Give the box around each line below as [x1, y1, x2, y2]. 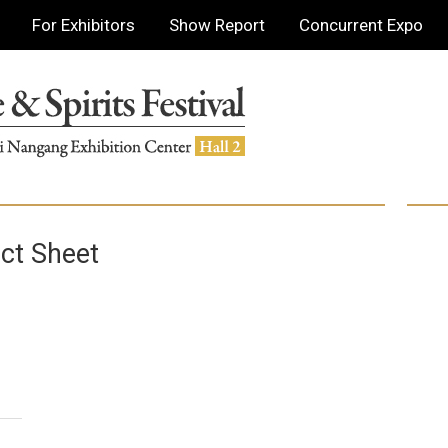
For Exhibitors [32, 15, 136, 35]
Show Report [169, 15, 266, 35]
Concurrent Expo [299, 15, 424, 35]
